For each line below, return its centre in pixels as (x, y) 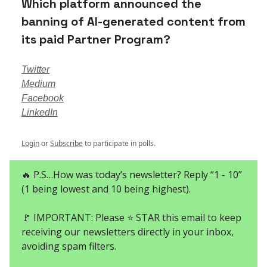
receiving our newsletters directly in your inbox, (128, 232)
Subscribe (66, 143)
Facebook (43, 98)
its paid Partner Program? (96, 39)
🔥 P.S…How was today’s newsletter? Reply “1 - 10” (132, 174)
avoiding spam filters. (69, 246)
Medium (38, 83)
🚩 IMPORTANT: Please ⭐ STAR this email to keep (131, 217)
